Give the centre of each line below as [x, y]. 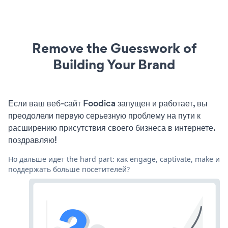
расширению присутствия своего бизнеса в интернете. [112, 127]
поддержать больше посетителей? [69, 169]
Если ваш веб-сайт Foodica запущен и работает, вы [108, 103]
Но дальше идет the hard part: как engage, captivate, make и [114, 159]
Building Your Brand [114, 64]
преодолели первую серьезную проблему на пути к [104, 115]
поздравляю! [33, 140]
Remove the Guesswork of [114, 48]
